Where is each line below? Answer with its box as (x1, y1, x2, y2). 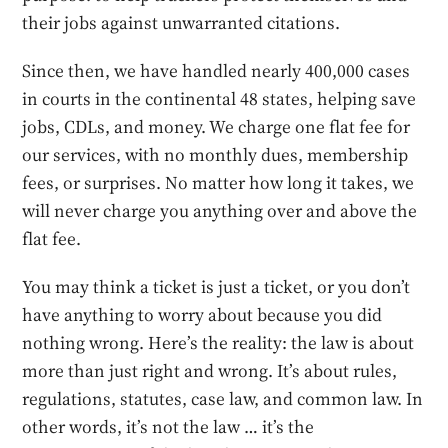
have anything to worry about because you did (22, 302, 383, 327)
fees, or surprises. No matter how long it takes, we (22, 170, 415, 195)
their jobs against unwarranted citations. (22, 10, 341, 35)
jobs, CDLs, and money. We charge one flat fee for (22, 114, 411, 139)
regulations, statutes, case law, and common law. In (22, 386, 424, 411)
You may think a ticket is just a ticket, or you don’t (22, 274, 411, 299)
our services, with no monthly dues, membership (22, 142, 409, 167)
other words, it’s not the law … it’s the (22, 414, 315, 439)
